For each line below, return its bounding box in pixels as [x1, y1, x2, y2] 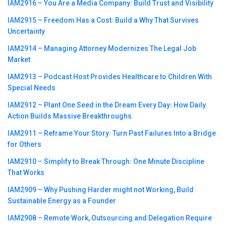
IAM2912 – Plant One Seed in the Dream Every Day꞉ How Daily [8, 100, 206, 109]
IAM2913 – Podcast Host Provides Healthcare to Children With [8, 72, 212, 81]
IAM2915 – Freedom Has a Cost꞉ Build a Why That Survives [8, 16, 199, 24]
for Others [8, 140, 41, 148]
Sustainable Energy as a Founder [8, 196, 116, 205]
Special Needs [8, 83, 55, 92]
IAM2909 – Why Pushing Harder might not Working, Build [8, 185, 194, 194]
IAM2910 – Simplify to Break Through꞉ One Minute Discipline [8, 157, 204, 165]
